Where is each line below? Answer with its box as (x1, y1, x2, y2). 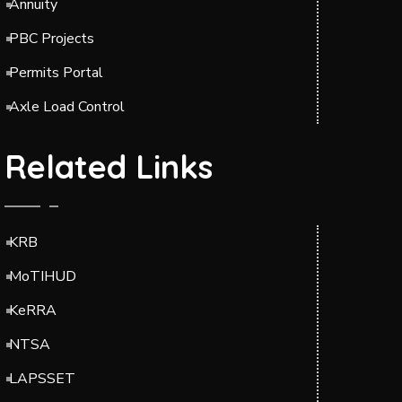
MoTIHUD (9, 267, 76, 286)
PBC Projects (9, 29, 94, 48)
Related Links (4, 146, 213, 187)
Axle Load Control (9, 97, 125, 117)
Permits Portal (9, 63, 103, 83)
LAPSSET (9, 369, 75, 389)
